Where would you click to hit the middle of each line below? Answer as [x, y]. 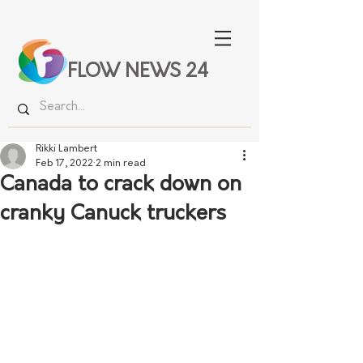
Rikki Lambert [66, 149]
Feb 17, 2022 [64, 164]
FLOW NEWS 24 [138, 73]
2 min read [121, 164]
